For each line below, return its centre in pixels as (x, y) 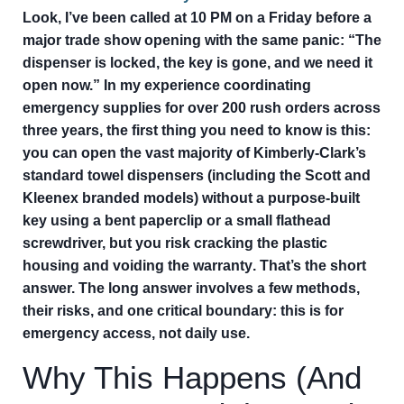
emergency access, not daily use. (136, 333)
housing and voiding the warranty (138, 266)
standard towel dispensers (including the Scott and (197, 175)
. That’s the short (309, 266)
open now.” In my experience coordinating (167, 85)
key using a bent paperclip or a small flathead (177, 220)
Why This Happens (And (192, 377)
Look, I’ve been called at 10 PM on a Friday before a (197, 18)
